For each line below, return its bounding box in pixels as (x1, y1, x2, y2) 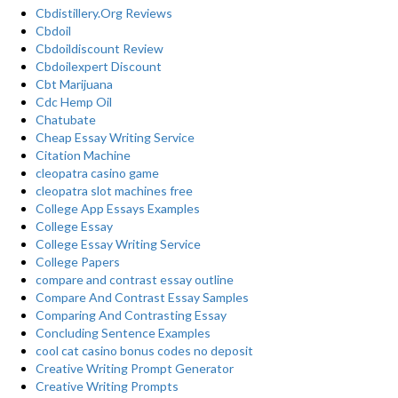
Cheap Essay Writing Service (36, 130, 195, 145)
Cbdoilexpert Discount (36, 59, 162, 74)
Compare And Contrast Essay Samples (36, 290, 249, 305)
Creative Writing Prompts (36, 378, 179, 394)
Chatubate (36, 112, 96, 127)
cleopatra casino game (36, 165, 159, 180)
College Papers (36, 254, 120, 269)
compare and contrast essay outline (36, 272, 234, 287)
